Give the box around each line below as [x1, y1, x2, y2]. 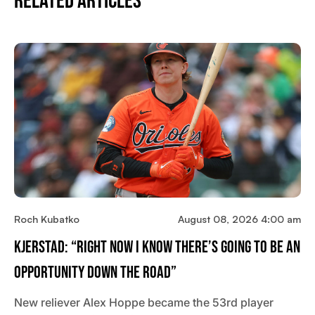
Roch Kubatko [14, 213, 79, 226]
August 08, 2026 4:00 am [178, 213, 301, 226]
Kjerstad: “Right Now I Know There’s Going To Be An [14, 237, 300, 258]
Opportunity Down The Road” [14, 262, 176, 283]
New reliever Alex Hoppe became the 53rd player [14, 295, 274, 310]
